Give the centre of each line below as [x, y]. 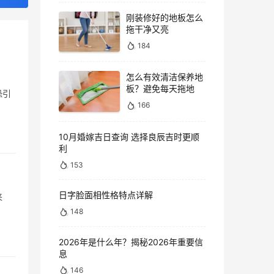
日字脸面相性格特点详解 [106, 195]
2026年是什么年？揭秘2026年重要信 [131, 242]
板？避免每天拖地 [160, 89]
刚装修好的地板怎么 [165, 17]
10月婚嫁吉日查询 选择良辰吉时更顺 [129, 137]
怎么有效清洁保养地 [165, 77]
